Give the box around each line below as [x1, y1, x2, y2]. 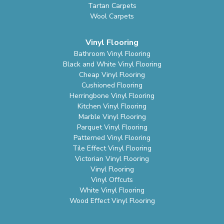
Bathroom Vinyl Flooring [73, 49, 150, 59]
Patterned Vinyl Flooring [73, 133, 150, 143]
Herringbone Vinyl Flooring [69, 91, 154, 101]
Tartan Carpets [87, 1, 136, 11]
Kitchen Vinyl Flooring [77, 101, 146, 111]
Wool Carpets [90, 11, 134, 21]
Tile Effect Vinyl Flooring [72, 143, 151, 153]
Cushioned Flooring [81, 80, 142, 90]
